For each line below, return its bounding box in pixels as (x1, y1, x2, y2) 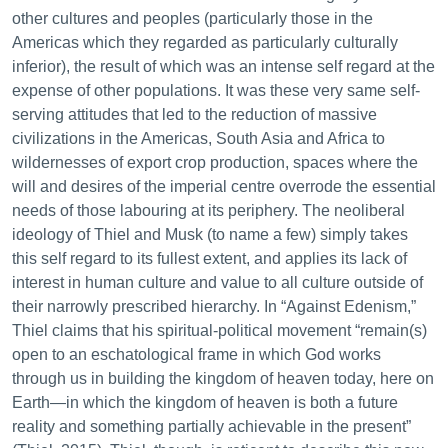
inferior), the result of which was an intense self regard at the (12, 58, 435, 75)
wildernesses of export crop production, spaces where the (12, 154, 418, 171)
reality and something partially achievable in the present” (12, 418, 411, 435)
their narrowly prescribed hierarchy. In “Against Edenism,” (12, 298, 416, 315)
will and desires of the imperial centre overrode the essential (12, 178, 436, 195)
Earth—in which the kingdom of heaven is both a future (12, 394, 398, 411)
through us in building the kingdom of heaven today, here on (12, 370, 434, 387)
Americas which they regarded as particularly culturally (12, 34, 398, 51)
